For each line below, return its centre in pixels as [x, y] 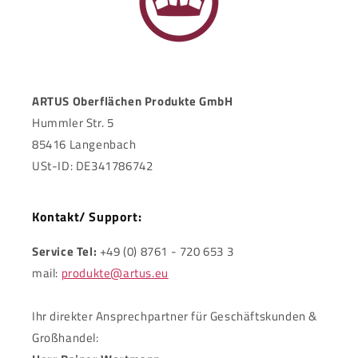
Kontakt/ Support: [87, 217]
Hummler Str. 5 [73, 123]
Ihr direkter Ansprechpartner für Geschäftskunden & [175, 316]
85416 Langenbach [84, 144]
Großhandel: [66, 338]
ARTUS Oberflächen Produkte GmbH [133, 101]
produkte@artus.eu [115, 273]
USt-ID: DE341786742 [93, 166]
